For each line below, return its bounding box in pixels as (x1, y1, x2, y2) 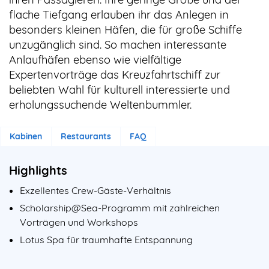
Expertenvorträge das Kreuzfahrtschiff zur (9, 68, 220, 82)
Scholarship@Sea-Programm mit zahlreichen (20, 201, 220, 214)
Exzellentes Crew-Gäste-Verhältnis (20, 184, 171, 196)
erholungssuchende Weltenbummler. (9, 98, 192, 112)
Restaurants (61, 131, 111, 142)
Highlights (9, 163, 67, 178)
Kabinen (10, 131, 42, 142)
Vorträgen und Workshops (20, 216, 138, 228)
